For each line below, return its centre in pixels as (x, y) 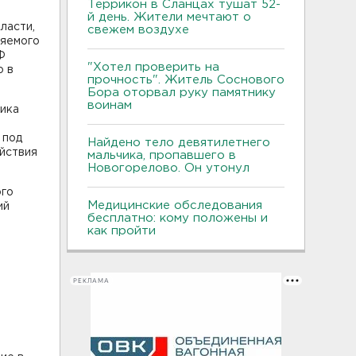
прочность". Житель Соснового (186, 80)
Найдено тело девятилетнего (179, 143)
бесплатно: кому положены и (178, 218)
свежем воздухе (138, 30)
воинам (110, 105)
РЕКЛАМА (91, 281)
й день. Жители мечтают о (169, 17)
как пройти (122, 231)
